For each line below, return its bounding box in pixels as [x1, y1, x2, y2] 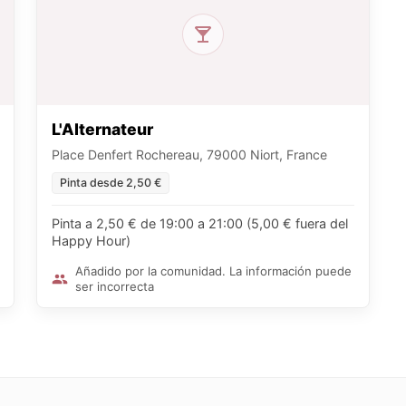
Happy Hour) [52, 233, 130, 249]
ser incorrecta [75, 279, 154, 295]
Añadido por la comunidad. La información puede [75, 264, 352, 279]
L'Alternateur [52, 120, 153, 140]
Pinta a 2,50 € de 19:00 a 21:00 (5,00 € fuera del [52, 216, 348, 232]
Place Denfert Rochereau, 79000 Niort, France [52, 147, 327, 163]
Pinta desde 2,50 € [60, 176, 161, 190]
